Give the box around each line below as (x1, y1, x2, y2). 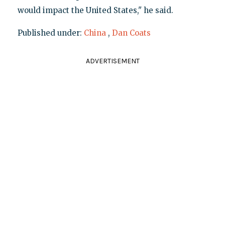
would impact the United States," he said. (17, 5, 173, 15)
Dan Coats (111, 28, 151, 38)
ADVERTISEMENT (85, 56, 140, 65)
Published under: (17, 28, 84, 38)
